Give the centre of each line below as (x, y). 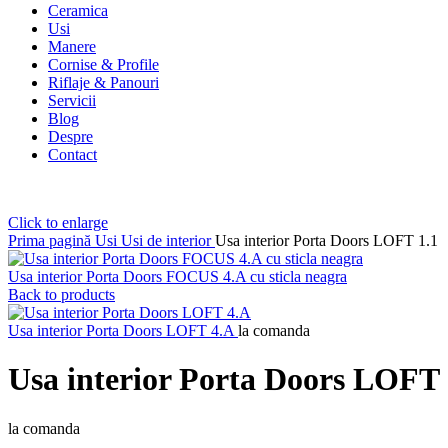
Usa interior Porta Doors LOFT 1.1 (326, 240)
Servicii (72, 100)
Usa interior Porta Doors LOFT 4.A (123, 330)
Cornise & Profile (103, 64)
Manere (72, 46)
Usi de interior (168, 240)
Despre (70, 136)
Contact (72, 154)
